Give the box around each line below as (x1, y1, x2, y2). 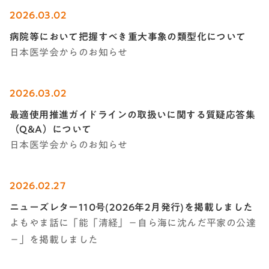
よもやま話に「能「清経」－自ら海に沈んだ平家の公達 (10, 217, 256, 228)
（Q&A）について (10, 124, 92, 134)
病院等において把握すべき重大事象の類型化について (10, 32, 246, 41)
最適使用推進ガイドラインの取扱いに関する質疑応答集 (10, 109, 255, 119)
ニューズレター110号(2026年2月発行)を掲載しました (10, 202, 253, 212)
